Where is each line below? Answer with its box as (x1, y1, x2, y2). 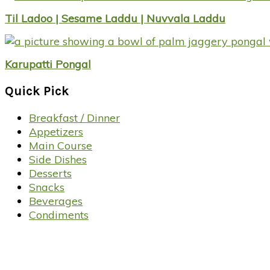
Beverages (29, 193, 83, 208)
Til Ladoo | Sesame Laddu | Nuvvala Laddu (5, 11, 225, 25)
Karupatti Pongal (5, 57, 91, 71)
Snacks (29, 180, 64, 194)
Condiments (29, 207, 89, 222)
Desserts (29, 166, 72, 180)
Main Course (29, 138, 92, 152)
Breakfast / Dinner (29, 110, 120, 125)
